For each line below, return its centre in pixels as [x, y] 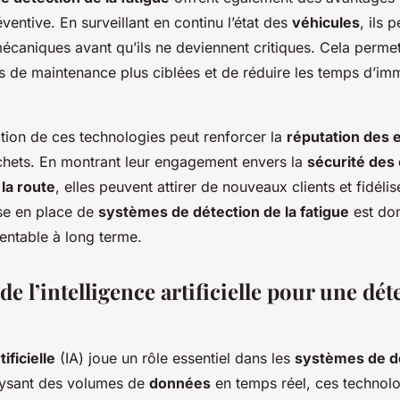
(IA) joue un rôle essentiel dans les [175, 358]
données [180, 383]
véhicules [326, 23]
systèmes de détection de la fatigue [224, 212]
